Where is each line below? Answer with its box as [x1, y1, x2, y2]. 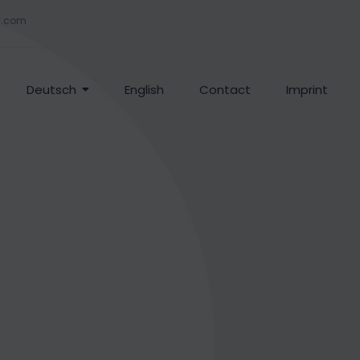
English [124, 81, 164, 98]
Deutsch [26, 81, 76, 98]
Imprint [285, 81, 328, 98]
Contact [198, 81, 251, 98]
